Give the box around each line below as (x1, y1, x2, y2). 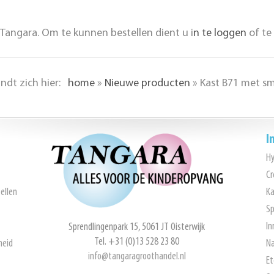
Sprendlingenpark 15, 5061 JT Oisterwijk (68, 221, 206, 233)
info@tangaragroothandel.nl (87, 250, 186, 262)
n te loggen (193, 28, 246, 39)
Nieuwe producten (104, 78, 190, 89)
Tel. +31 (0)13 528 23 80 (94, 235, 180, 248)
